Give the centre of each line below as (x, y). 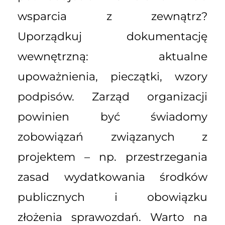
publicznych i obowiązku (113, 197)
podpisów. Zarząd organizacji (113, 96)
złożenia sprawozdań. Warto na (113, 217)
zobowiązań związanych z (113, 137)
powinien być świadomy (113, 117)
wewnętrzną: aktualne (113, 56)
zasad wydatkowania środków (113, 177)
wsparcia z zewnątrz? (113, 16)
